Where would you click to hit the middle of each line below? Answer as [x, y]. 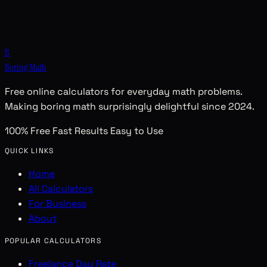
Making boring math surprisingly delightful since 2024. [130, 107]
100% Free [29, 131]
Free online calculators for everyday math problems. [123, 92]
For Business [58, 204]
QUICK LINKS [30, 151]
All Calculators [61, 189]
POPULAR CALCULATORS [53, 241]
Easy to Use [137, 131]
